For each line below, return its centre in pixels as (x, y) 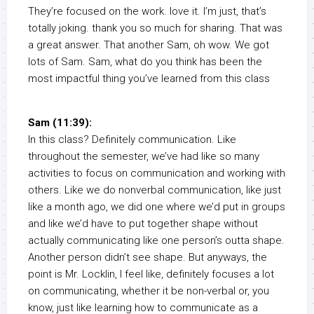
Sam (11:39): (60, 123)
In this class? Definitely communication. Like (132, 140)
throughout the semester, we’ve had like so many (144, 157)
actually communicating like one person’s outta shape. (156, 241)
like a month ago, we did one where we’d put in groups (157, 207)
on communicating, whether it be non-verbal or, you (149, 291)
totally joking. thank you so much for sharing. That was (155, 28)
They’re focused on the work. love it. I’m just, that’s (147, 12)
